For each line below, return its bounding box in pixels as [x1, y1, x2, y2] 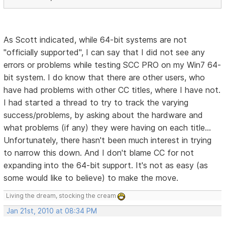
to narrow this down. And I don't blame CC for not [4, 148, 194, 158]
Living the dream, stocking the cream [6, 192, 118, 200]
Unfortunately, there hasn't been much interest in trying [4, 135, 212, 146]
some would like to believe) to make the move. [4, 173, 179, 183]
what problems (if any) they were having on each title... [4, 123, 211, 133]
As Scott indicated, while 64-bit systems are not [4, 35, 187, 45]
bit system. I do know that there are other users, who [4, 72, 205, 83]
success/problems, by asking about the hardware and [4, 110, 203, 121]
